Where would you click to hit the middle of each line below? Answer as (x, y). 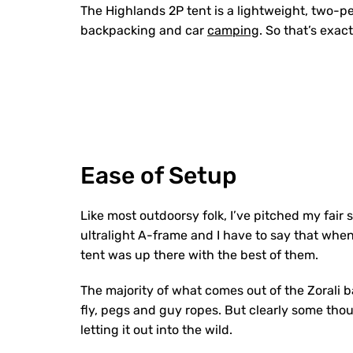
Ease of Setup (158, 176)
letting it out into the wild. (158, 330)
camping (233, 30)
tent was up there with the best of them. (201, 255)
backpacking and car (144, 30)
